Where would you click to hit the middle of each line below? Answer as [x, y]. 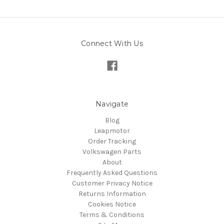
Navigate [112, 104]
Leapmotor [112, 130]
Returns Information [112, 193]
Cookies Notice [112, 204]
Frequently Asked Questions [112, 172]
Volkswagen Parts [112, 151]
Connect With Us [112, 43]
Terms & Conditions [112, 214]
